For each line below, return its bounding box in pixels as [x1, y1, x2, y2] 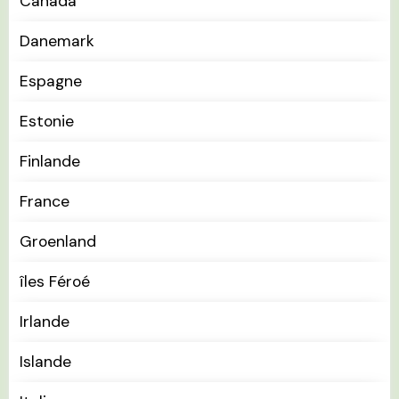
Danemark [20, 31, 94, 52]
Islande [20, 352, 71, 372]
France [20, 191, 69, 212]
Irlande [20, 312, 69, 332]
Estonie [20, 111, 74, 132]
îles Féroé [20, 272, 90, 292]
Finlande [20, 151, 80, 172]
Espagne [20, 71, 82, 92]
